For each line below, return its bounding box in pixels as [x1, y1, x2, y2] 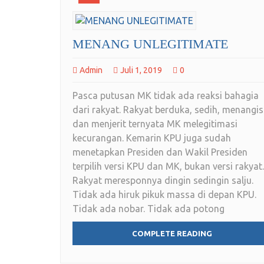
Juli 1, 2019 [120, 65, 162, 75]
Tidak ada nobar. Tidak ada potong [72, 203, 225, 214]
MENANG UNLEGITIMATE [72, 37, 228, 52]
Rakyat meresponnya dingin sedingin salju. [72, 175, 253, 186]
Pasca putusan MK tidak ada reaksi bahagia [72, 90, 259, 101]
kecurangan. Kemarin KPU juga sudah [72, 133, 231, 144]
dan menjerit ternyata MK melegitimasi [72, 118, 237, 130]
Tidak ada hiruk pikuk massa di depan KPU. [72, 189, 256, 200]
